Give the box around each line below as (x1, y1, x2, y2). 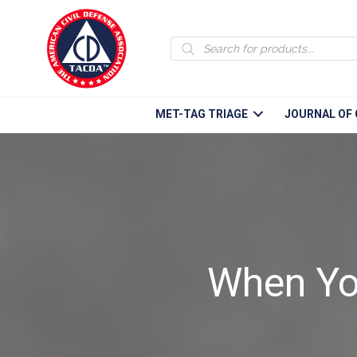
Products (170, 34, 235, 52)
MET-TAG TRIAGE (155, 107, 249, 120)
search (170, 49, 219, 66)
